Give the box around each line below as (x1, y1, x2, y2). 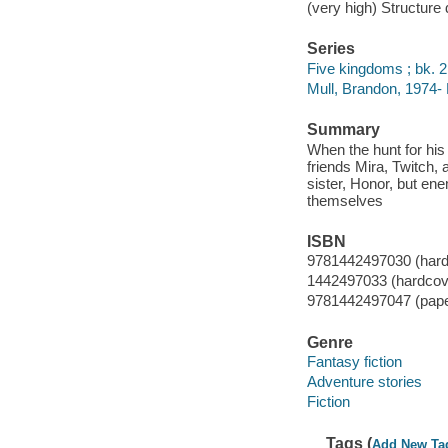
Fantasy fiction (306, 353, 402, 371)
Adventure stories (306, 373, 422, 391)
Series (306, 40, 355, 58)
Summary (306, 121, 380, 139)
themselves (306, 191, 383, 209)
